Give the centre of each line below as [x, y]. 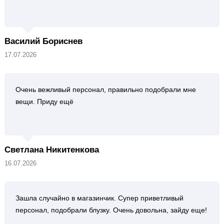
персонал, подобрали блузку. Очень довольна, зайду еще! [111, 210]
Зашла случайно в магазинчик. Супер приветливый [99, 198]
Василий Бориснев [43, 41]
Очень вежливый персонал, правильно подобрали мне [105, 89]
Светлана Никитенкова [51, 150]
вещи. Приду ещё [44, 101]
